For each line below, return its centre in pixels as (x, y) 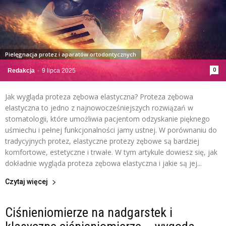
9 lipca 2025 (59, 71)
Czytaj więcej (26, 182)
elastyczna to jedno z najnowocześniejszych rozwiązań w (99, 108)
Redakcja (21, 71)
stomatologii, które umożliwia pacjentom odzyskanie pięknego (107, 119)
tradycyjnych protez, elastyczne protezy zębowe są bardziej (102, 141)
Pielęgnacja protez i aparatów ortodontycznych (71, 54)
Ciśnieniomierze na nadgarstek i (89, 213)
